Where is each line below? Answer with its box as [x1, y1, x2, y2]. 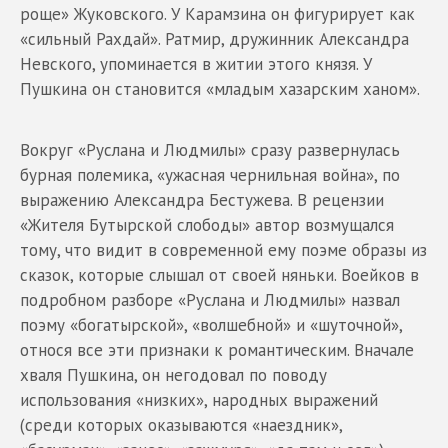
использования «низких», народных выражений [20, 388, 378, 411]
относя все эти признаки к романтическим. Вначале [20, 338, 414, 361]
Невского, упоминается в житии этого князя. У [20, 52, 372, 75]
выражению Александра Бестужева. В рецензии [20, 188, 384, 211]
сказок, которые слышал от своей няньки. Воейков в [20, 263, 419, 286]
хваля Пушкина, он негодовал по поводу [20, 363, 327, 386]
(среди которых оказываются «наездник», [20, 413, 342, 436]
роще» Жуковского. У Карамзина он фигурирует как [20, 2, 415, 25]
